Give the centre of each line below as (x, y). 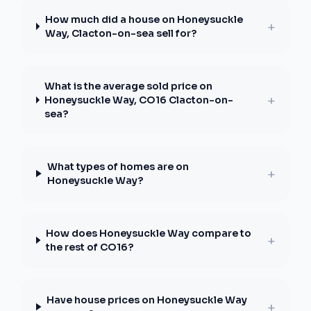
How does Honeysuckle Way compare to (148, 233)
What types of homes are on (118, 167)
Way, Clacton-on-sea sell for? (120, 33)
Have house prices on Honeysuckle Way (147, 300)
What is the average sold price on (129, 86)
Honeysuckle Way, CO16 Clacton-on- (139, 100)
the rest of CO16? (89, 247)
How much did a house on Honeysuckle (144, 19)
